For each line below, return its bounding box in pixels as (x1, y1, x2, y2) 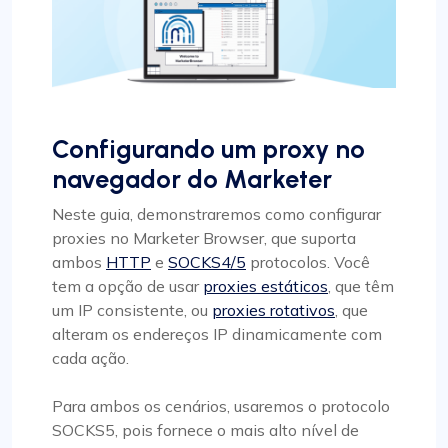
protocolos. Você (246, 252, 370, 273)
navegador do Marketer (52, 164, 332, 195)
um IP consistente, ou (52, 300, 212, 321)
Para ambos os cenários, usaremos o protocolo (52, 396, 390, 417)
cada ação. (52, 348, 129, 369)
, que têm (328, 276, 394, 297)
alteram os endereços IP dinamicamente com (52, 324, 382, 345)
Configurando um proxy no (52, 134, 365, 165)
